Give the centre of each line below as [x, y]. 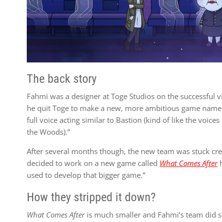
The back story [62, 79]
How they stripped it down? [91, 197]
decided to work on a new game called [93, 163]
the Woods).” [49, 132]
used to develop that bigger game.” [86, 175]
